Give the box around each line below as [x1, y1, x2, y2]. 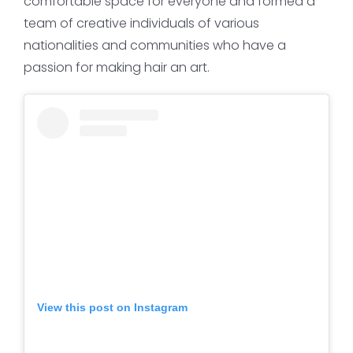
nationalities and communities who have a [23, 36, 286, 55]
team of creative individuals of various [23, 14, 259, 33]
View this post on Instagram [36, 300, 188, 314]
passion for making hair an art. [23, 58, 210, 77]
